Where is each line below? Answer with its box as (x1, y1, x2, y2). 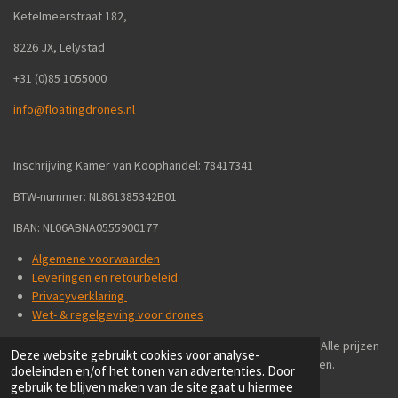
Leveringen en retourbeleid (32, 269, 178, 285)
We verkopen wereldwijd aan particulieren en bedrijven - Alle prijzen (19, 338, 379, 354)
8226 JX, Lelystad (13, 39, 105, 55)
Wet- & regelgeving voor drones (32, 306, 203, 322)
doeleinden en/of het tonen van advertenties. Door (11, 362, 295, 379)
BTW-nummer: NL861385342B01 (13, 188, 177, 204)
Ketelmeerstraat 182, (13, 8, 127, 24)
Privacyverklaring (32, 288, 127, 304)
